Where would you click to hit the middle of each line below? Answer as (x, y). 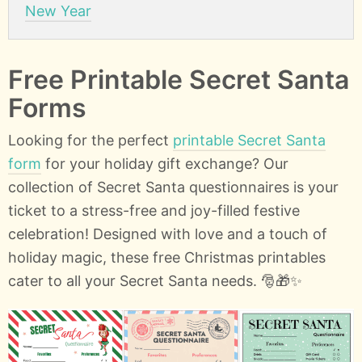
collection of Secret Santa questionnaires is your (173, 187)
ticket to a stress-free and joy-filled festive (154, 210)
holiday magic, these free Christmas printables (167, 257)
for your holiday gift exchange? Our (165, 163)
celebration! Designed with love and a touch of (168, 234)
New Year (58, 11)
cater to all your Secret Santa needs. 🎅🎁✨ (155, 280)
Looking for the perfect (90, 140)
